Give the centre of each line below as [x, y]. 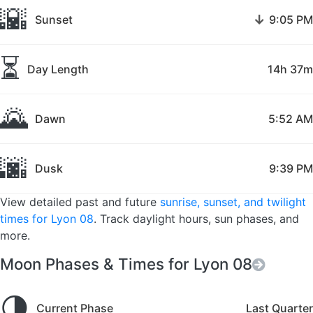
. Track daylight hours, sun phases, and [196, 219]
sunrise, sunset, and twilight [233, 202]
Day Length [58, 70]
